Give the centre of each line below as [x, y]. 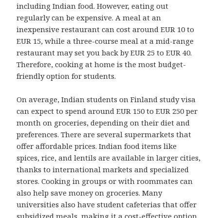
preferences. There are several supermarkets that [104, 135]
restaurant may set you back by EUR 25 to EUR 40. [104, 53]
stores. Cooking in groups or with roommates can [105, 181]
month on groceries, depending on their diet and [103, 123]
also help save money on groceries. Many [90, 193]
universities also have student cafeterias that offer [107, 205]
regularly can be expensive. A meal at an [89, 18]
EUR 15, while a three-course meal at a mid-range [105, 41]
